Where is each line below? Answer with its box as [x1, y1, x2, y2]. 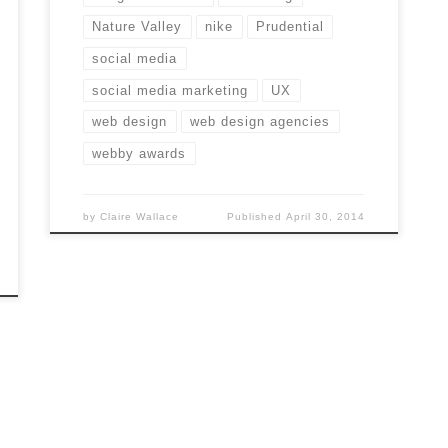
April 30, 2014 [285, 210, 365, 222]
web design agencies [190, 114, 331, 130]
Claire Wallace [100, 210, 180, 222]
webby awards [92, 145, 187, 161]
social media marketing [92, 82, 249, 98]
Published [226, 210, 286, 222]
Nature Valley [92, 19, 183, 35]
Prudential [256, 19, 325, 35]
